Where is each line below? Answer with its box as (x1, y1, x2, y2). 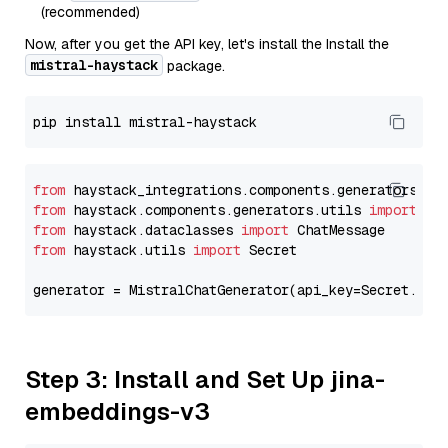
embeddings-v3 (25, 396, 210, 427)
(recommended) (41, 3, 140, 21)
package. (163, 57, 225, 75)
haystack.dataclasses (65, 221, 241, 239)
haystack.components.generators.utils (65, 201, 369, 219)
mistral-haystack (30, 56, 158, 74)
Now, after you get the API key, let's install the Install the (25, 35, 389, 53)
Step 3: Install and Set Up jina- (25, 364, 385, 395)
